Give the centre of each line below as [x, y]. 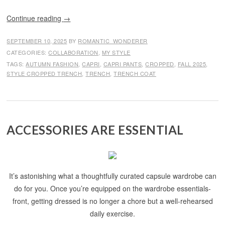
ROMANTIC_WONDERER [113, 41]
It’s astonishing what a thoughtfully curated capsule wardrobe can [113, 176]
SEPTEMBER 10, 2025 [37, 41]
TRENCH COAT [135, 73]
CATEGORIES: [28, 52]
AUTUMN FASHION [52, 64]
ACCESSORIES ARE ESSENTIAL [95, 130]
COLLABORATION [73, 52]
